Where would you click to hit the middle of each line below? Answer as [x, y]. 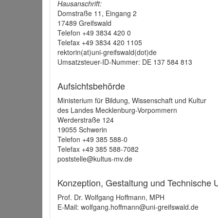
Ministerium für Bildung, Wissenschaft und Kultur [132, 100]
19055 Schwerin [82, 129]
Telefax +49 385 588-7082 [98, 149]
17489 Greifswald [84, 23]
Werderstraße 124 [86, 120]
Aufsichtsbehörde [91, 86]
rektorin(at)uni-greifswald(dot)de [107, 52]
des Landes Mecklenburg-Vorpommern [117, 110]
